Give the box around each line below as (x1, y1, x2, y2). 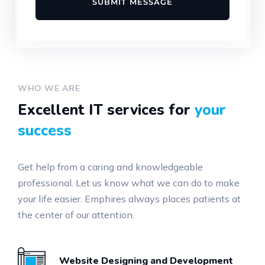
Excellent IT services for (18, 100, 195, 120)
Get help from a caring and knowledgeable (18, 161, 203, 173)
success (18, 121, 72, 141)
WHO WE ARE (18, 83, 80, 93)
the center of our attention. (18, 209, 134, 221)
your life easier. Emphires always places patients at (18, 193, 241, 205)
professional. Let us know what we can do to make (18, 177, 240, 189)
